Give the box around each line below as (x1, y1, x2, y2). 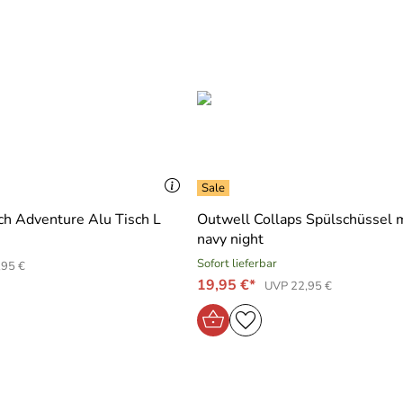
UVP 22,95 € (264, 278, 332, 294)
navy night (197, 229, 264, 249)
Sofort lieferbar (197, 255, 277, 272)
